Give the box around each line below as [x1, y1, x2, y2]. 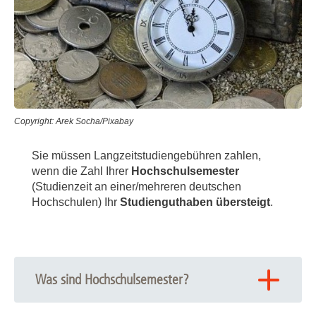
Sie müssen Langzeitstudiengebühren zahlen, [32, 150, 261, 162]
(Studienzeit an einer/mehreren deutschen [32, 181, 241, 193]
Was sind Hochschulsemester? [35, 272, 189, 288]
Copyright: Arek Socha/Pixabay [14, 116, 133, 127]
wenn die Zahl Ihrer [32, 165, 128, 178]
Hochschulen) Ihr [32, 196, 120, 209]
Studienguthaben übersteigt [120, 196, 270, 209]
